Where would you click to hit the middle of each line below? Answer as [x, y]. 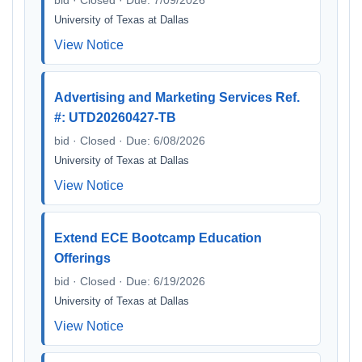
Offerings [82, 258]
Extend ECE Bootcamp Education [158, 238]
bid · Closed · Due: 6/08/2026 [130, 141]
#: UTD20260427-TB [115, 118]
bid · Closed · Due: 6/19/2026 [130, 281]
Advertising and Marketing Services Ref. [177, 97]
